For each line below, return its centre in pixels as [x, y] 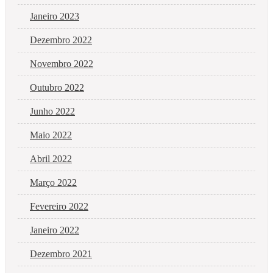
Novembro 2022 [62, 63]
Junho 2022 [52, 111]
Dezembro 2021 [61, 253]
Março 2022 [53, 182]
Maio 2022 [51, 135]
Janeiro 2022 [55, 230]
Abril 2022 [51, 158]
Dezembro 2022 [61, 40]
